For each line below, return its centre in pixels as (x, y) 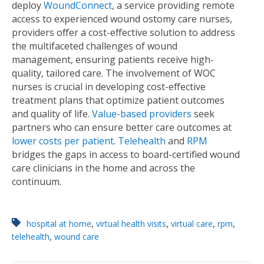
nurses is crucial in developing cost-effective (109, 86)
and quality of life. (51, 113)
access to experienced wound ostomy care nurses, (122, 19)
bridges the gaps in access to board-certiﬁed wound (126, 154)
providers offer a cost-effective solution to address (123, 32)
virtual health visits (131, 223)
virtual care (192, 223)
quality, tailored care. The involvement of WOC (114, 73)
